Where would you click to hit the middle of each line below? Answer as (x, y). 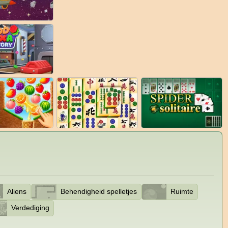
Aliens (17, 192)
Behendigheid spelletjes (98, 192)
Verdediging (31, 208)
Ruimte (182, 192)
